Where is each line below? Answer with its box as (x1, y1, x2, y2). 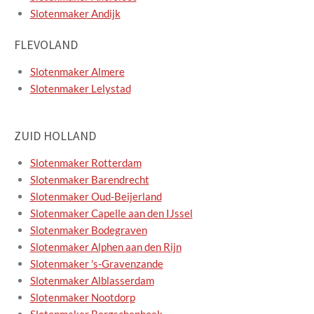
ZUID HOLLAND (14, 128, 96, 144)
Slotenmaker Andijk (29, 6, 121, 20)
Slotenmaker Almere (29, 65, 125, 78)
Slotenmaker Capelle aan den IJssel (29, 207, 193, 220)
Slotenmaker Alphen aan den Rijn (29, 240, 182, 254)
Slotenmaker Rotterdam (29, 156, 142, 170)
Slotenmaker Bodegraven (29, 224, 147, 237)
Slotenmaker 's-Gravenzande (29, 257, 163, 271)
